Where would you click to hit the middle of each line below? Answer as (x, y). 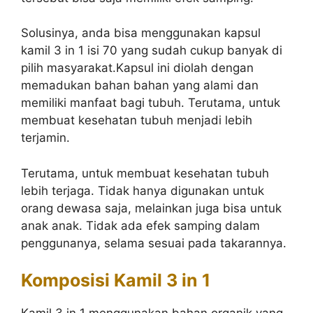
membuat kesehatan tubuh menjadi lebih (137, 120)
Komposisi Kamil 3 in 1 (116, 280)
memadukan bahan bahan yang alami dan (140, 85)
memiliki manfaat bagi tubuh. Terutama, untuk (151, 103)
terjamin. (45, 138)
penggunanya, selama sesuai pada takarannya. (154, 243)
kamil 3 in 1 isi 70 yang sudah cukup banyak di (152, 50)
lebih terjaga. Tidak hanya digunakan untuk (143, 190)
